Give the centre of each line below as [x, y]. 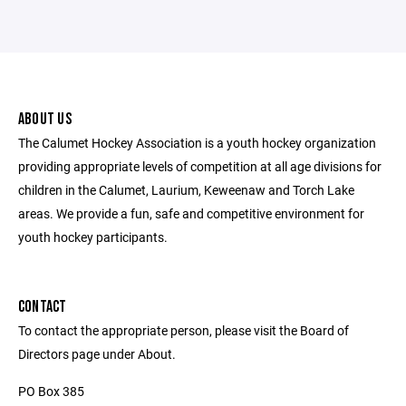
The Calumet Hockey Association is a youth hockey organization [197, 143]
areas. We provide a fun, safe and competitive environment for [191, 213]
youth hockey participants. [93, 237]
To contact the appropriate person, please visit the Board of [184, 330]
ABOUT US [45, 119]
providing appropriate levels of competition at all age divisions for [200, 166]
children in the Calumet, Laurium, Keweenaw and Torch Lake [186, 190]
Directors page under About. [97, 354]
